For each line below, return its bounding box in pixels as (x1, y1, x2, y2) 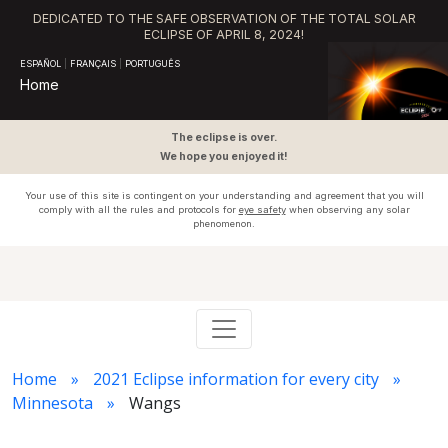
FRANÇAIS (70, 58, 116, 69)
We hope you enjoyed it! (160, 150, 288, 163)
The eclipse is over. (171, 131, 277, 144)
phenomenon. (193, 218, 255, 229)
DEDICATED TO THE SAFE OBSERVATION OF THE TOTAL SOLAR (32, 11, 416, 26)
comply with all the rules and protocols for (38, 204, 239, 215)
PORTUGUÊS (125, 58, 180, 69)
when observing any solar (285, 204, 410, 215)
